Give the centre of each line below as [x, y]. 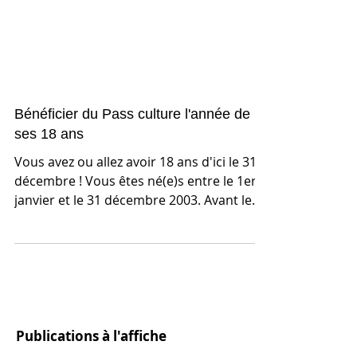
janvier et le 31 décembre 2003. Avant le [133, 236]
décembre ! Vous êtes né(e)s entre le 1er [47, 217]
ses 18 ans [49, 170]
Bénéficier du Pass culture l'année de [132, 150]
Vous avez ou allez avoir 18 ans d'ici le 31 [135, 198]
